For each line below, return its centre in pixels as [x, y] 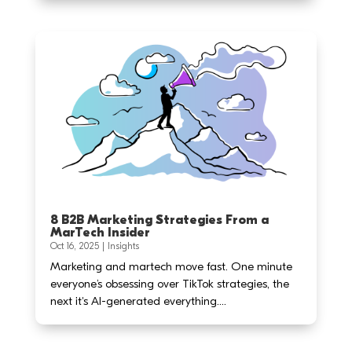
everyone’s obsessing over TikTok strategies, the [169, 284]
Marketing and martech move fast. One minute [171, 267]
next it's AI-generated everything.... [138, 301]
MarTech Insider [100, 233]
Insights [123, 246]
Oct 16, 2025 [74, 246]
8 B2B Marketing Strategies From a [159, 220]
